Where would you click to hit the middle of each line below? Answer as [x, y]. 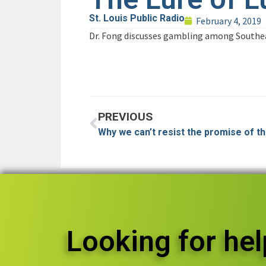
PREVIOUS [125, 116]
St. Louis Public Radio [137, 18]
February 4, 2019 [229, 21]
